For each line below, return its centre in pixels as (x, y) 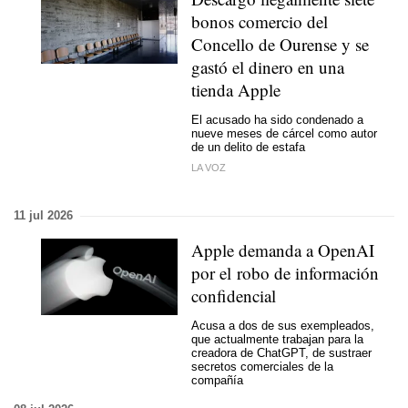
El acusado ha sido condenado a (277, 119)
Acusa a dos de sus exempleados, (283, 325)
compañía (217, 380)
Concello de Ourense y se (280, 44)
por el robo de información (285, 273)
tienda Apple (236, 90)
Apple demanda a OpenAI (283, 250)
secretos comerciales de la (262, 366)
